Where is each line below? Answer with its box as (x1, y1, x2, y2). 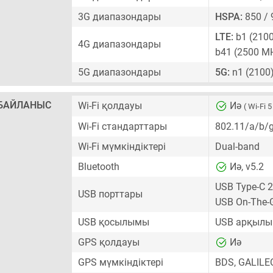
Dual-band (215, 141, 260, 152)
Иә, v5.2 (227, 161, 264, 172)
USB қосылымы (78, 216, 149, 228)
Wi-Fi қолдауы (78, 100, 142, 112)
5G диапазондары (78, 66, 161, 78)
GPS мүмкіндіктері (78, 257, 163, 268)
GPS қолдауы (78, 236, 140, 248)
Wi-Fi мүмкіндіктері (78, 141, 166, 152)
